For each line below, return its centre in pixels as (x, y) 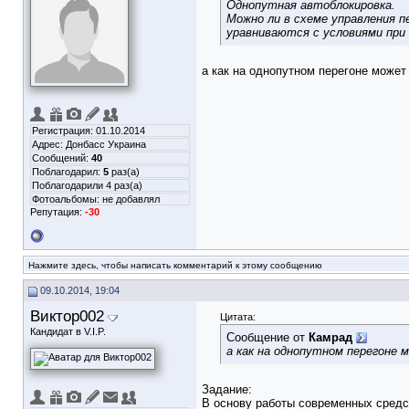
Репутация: (58, 212)
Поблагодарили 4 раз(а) (87, 185)
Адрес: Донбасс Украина (89, 144)
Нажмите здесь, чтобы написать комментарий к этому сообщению (175, 265)
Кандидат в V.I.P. (68, 331)
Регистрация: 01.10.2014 (89, 131)
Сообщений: (62, 158)
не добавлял (131, 199)
